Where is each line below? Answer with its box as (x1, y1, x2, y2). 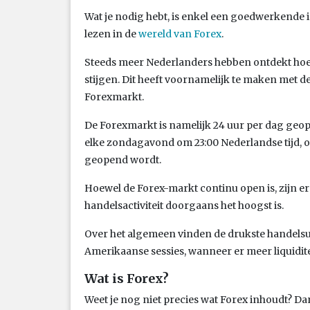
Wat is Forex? (84, 270, 169, 286)
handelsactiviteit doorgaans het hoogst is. (84, 199, 284, 212)
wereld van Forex (138, 27, 221, 40)
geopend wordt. (84, 153, 161, 166)
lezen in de (84, 27, 138, 40)
